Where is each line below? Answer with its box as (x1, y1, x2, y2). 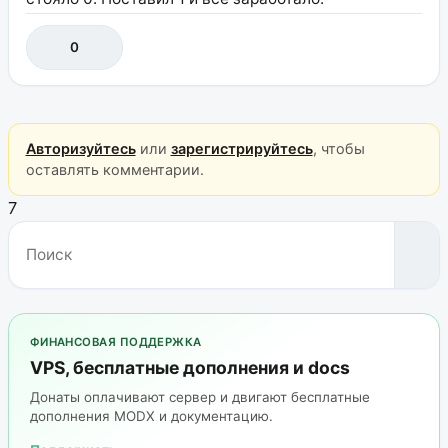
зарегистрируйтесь (170, 140, 313, 158)
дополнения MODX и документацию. (29, 407, 273, 424)
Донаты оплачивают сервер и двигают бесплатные (29, 388, 370, 405)
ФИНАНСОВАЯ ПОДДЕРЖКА (29, 335, 202, 350)
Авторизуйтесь (25, 140, 136, 158)
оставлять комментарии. (25, 161, 204, 179)
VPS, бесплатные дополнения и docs (29, 357, 350, 379)
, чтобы (312, 140, 365, 158)
